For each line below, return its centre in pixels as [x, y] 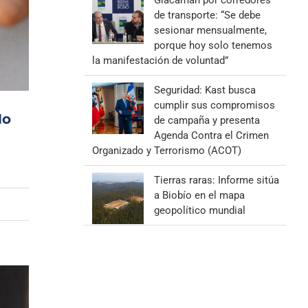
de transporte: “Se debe [207, 15]
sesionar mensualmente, [210, 30]
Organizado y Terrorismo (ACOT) [166, 151]
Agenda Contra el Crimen [211, 135]
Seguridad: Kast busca [205, 90]
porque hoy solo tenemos [213, 45]
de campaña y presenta [207, 120]
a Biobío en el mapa [199, 195]
